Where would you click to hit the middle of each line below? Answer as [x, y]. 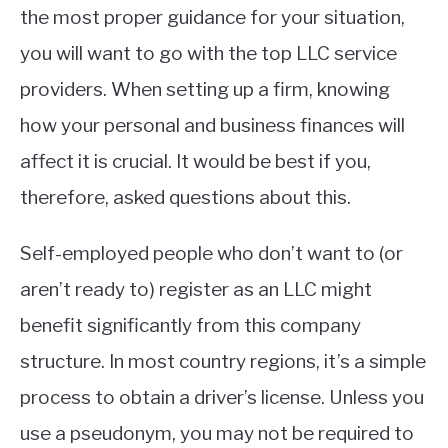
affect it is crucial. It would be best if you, [195, 162]
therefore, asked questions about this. [185, 198]
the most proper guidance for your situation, [212, 18]
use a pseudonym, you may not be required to [217, 434]
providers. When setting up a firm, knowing [205, 90]
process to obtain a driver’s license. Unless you [222, 398]
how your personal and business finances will [212, 126]
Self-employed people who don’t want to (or [211, 254]
